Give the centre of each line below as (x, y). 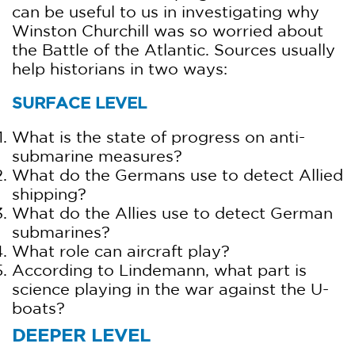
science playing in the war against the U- (170, 289)
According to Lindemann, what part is (159, 270)
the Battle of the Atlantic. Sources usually (174, 50)
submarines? (61, 232)
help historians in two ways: (120, 69)
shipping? (49, 194)
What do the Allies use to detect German (172, 213)
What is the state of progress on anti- (158, 137)
